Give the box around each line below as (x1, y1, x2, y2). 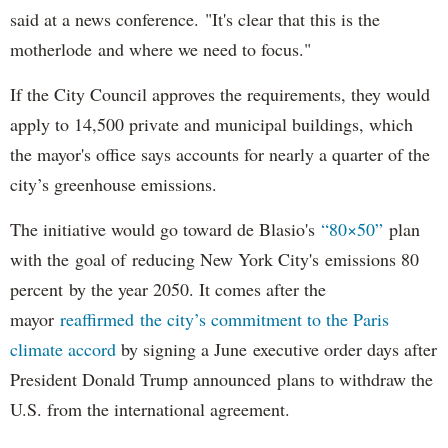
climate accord (10, 336, 116, 361)
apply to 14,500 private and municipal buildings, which (10, 111, 413, 136)
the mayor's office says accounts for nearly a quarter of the (10, 141, 430, 166)
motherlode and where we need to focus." (10, 36, 317, 61)
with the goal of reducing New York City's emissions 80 (10, 246, 419, 271)
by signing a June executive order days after (116, 336, 437, 361)
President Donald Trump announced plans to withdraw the (10, 366, 433, 391)
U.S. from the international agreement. (10, 396, 296, 421)
